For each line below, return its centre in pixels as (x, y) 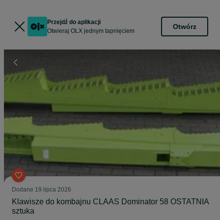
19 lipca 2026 (53, 190)
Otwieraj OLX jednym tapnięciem (91, 31)
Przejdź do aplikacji (74, 22)
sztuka (23, 211)
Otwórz (185, 26)
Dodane (23, 190)
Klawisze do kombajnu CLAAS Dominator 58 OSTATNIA (110, 202)
